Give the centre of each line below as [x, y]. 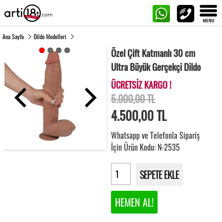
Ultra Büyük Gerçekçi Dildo [156, 66]
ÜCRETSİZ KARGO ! [141, 85]
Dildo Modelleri [50, 36]
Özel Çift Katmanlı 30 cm [153, 53]
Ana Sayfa [13, 36]
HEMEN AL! [134, 202]
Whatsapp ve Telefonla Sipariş [155, 135]
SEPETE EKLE [159, 174]
